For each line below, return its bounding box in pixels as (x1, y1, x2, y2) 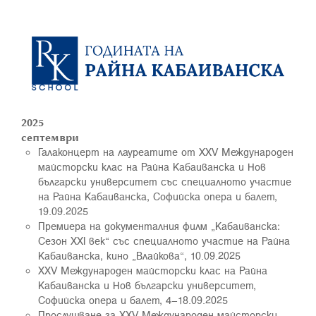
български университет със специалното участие (38, 174, 291, 189)
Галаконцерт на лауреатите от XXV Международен (38, 144, 293, 159)
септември (21, 129, 79, 145)
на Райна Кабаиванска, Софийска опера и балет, (38, 188, 277, 204)
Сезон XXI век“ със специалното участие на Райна (38, 233, 290, 248)
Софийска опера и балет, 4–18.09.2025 (38, 292, 228, 308)
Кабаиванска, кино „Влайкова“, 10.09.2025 (38, 248, 241, 263)
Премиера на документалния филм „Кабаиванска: (38, 218, 280, 233)
